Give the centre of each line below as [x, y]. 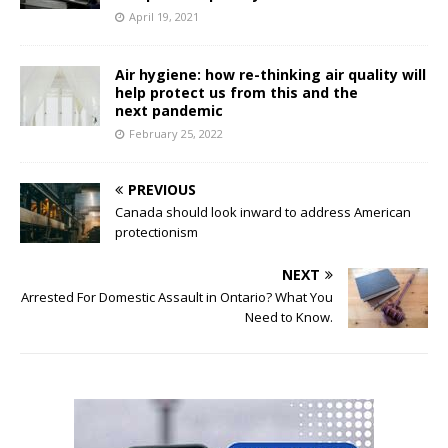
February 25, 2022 [176, 134]
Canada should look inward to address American [263, 212]
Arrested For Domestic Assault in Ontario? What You [177, 297]
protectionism [156, 232]
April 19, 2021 [164, 17]
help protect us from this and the [236, 93]
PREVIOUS [162, 190]
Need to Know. [289, 317]
